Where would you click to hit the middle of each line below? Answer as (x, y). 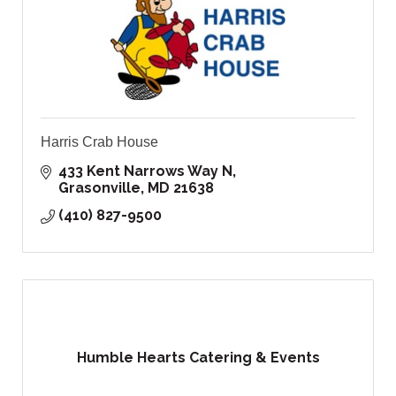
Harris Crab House (99, 142)
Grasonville (99, 188)
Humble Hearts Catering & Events (198, 358)
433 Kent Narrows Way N (145, 171)
